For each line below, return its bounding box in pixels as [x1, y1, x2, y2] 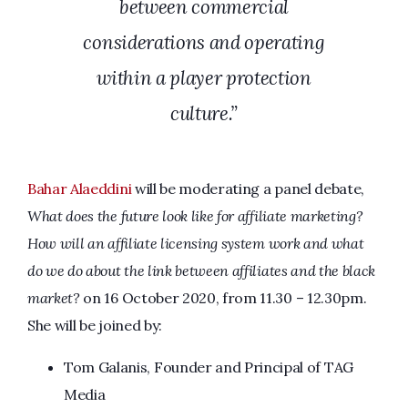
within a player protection [97, 66, 311, 90]
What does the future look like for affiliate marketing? [27, 207, 363, 225]
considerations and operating [83, 30, 325, 55]
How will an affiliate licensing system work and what [27, 234, 364, 252]
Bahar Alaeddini [27, 179, 132, 198]
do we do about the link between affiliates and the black [27, 261, 376, 280]
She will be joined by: [27, 316, 162, 334]
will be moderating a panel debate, [131, 179, 365, 198]
